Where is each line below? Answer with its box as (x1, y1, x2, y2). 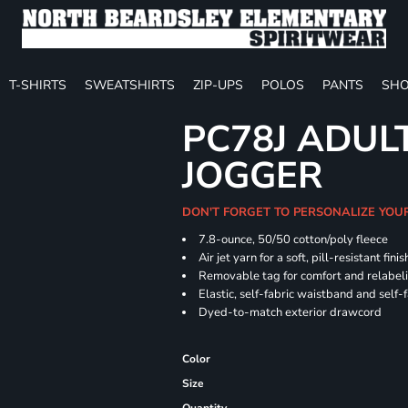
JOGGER (182, 151, 323, 200)
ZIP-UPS (193, 76, 243, 94)
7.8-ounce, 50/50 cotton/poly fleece (199, 231, 389, 248)
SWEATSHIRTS (85, 76, 175, 94)
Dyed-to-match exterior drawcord (199, 304, 382, 321)
